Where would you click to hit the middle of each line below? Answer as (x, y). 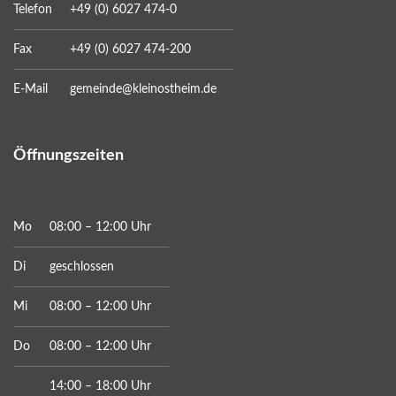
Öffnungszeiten (69, 156)
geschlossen (82, 267)
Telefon (33, 10)
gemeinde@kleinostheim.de (143, 89)
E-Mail (30, 89)
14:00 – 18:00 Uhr (100, 386)
